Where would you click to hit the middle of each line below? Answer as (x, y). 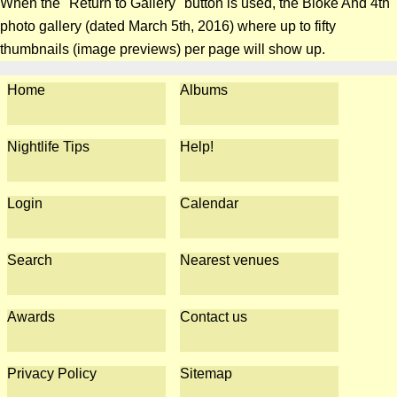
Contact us (214, 317)
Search (30, 260)
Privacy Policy (52, 374)
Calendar (210, 203)
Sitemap (206, 374)
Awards (31, 317)
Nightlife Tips (48, 147)
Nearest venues (230, 260)
